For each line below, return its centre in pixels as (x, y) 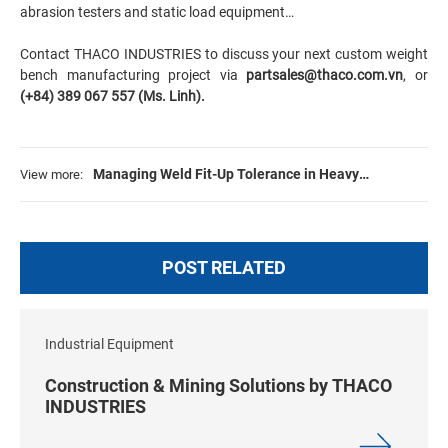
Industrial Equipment (109, 343)
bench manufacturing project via (133, 74)
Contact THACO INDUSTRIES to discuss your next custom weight (224, 53)
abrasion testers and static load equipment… (158, 11)
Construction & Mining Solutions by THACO (218, 385)
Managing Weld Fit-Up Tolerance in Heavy (226, 173)
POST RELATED (224, 268)
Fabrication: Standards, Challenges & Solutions (243, 194)
